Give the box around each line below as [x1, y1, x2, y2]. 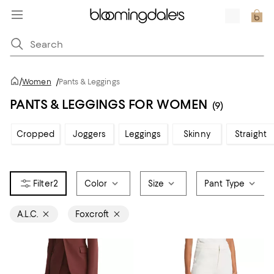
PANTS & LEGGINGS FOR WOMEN [10, 97, 207, 112]
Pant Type [204, 179, 245, 188]
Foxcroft [75, 209, 109, 219]
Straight [234, 129, 267, 139]
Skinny [183, 129, 210, 139]
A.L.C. [17, 209, 38, 219]
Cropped [17, 129, 54, 139]
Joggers [72, 129, 106, 139]
